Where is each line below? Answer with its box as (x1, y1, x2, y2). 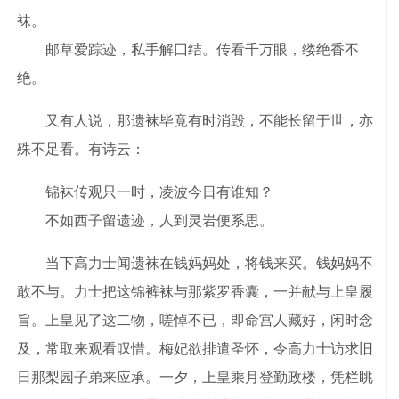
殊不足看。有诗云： (17, 142, 146, 158)
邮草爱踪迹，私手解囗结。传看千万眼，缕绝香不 (17, 42, 360, 58)
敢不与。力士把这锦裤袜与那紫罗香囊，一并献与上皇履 (17, 284, 374, 300)
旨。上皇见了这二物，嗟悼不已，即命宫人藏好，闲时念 (17, 313, 374, 329)
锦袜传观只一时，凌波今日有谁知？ (17, 184, 274, 200)
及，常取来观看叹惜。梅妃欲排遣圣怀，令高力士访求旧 (17, 341, 374, 357)
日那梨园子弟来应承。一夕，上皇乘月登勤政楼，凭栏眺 (17, 370, 374, 386)
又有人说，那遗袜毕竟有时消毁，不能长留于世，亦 (17, 113, 374, 129)
